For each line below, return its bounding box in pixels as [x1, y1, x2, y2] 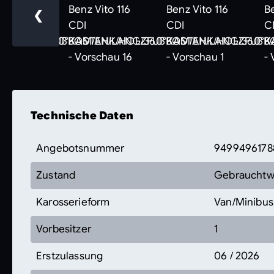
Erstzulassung [36, 249, 103, 262]
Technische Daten [31, 108, 133, 122]
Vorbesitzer [36, 222, 91, 235]
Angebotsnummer [36, 141, 125, 155]
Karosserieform [36, 195, 110, 209]
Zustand [36, 168, 76, 182]
